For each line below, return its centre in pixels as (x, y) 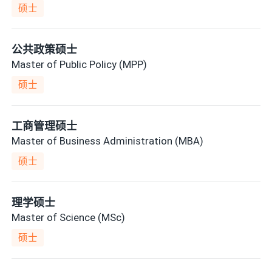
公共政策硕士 (45, 50)
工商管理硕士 (45, 126)
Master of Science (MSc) (69, 217)
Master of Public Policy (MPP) (80, 64)
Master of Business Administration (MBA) (108, 141)
